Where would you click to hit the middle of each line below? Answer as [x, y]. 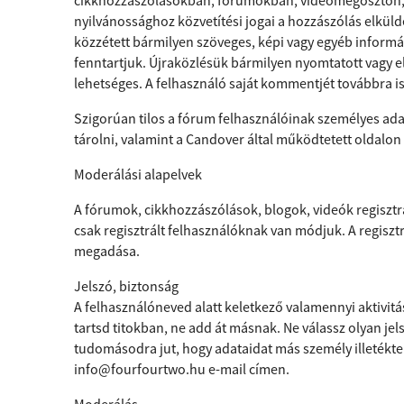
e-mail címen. [248, 369]
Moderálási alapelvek [138, 174]
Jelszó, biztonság [126, 286]
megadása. [107, 251]
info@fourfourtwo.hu [140, 369]
